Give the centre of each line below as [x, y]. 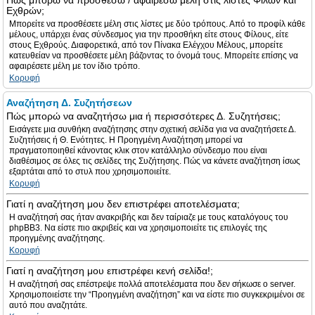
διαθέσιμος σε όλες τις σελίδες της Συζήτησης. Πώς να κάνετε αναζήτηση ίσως [155, 161]
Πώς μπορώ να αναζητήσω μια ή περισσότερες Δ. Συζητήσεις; [143, 116]
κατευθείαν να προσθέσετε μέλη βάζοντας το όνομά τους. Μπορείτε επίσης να [154, 56]
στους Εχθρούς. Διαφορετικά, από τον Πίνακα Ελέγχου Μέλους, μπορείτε [146, 45]
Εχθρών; [25, 11]
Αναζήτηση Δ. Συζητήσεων [69, 103]
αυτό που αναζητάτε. [48, 305]
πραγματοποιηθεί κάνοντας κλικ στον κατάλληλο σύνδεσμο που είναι [138, 150]
